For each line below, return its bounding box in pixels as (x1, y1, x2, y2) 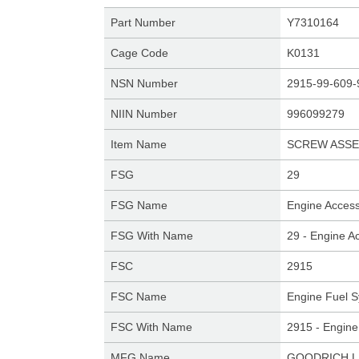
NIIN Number (110, 107, 177, 120)
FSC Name (110, 290, 167, 303)
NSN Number (110, 77, 178, 90)
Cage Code (110, 46, 168, 59)
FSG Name (110, 199, 167, 212)
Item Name (110, 138, 167, 151)
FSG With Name (110, 229, 193, 242)
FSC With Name (110, 321, 192, 333)
